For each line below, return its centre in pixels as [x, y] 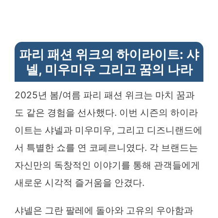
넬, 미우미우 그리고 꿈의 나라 [109, 69]
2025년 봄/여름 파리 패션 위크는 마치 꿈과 [105, 95]
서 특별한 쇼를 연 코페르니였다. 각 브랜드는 [106, 147]
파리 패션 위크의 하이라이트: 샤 [109, 54]
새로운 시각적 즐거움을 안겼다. [80, 182]
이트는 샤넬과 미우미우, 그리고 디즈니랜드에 [109, 130]
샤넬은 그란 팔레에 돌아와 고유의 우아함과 [104, 210]
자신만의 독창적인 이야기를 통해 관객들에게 [107, 165]
